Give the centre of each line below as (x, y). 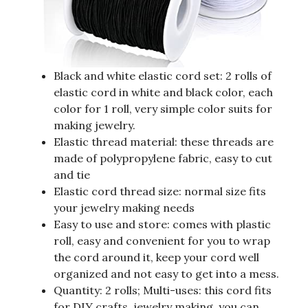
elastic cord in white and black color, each (163, 92)
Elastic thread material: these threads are (164, 142)
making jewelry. (95, 125)
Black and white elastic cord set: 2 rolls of (163, 76)
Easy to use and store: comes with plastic (162, 224)
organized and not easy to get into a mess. (166, 274)
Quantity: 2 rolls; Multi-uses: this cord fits (163, 290)
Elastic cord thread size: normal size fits (160, 191)
